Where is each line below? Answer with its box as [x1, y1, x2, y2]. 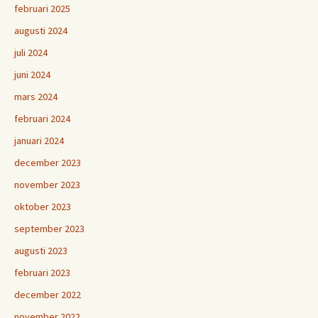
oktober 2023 [14, 200, 71, 213]
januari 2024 [14, 134, 64, 147]
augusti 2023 [14, 244, 67, 257]
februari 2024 [14, 112, 70, 125]
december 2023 [14, 156, 81, 169]
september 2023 [14, 222, 84, 235]
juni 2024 [14, 68, 50, 81]
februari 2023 [14, 266, 70, 279]
